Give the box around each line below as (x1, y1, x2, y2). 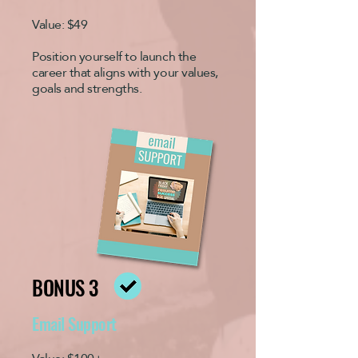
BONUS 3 (32, 272, 99, 302)
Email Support (32, 311, 117, 336)
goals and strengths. (32, 76, 142, 101)
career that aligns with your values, (32, 60, 218, 85)
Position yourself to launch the (32, 44, 197, 69)
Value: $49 (32, 12, 88, 37)
